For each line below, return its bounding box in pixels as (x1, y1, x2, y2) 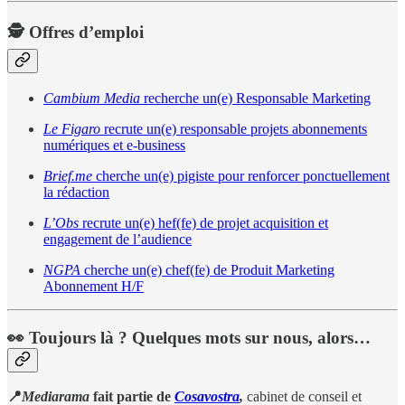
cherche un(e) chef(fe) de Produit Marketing (80, 261, 334, 278)
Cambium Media (43, 89, 140, 106)
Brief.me (43, 167, 92, 184)
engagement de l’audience (43, 231, 192, 247)
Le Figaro (43, 120, 100, 137)
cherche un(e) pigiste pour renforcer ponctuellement (92, 167, 390, 184)
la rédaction (43, 184, 109, 200)
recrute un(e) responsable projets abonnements (100, 120, 367, 137)
